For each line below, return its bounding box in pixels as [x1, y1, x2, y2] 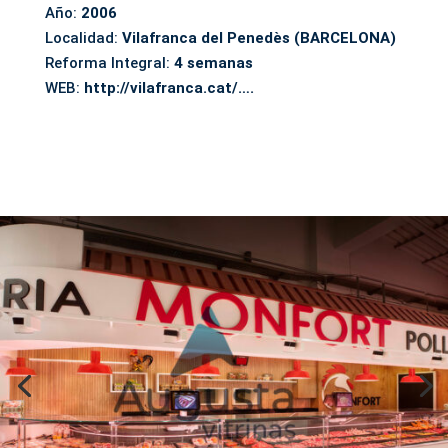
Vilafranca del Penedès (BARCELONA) [121, 28, 396, 47]
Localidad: [44, 28, 122, 47]
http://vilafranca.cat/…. [83, 78, 254, 97]
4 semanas [173, 53, 253, 72]
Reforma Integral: [44, 53, 174, 72]
